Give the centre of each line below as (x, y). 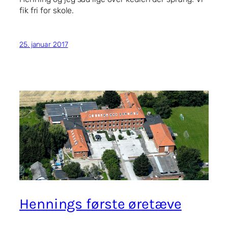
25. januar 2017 (44, 45)
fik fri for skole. (47, 10)
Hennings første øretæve (101, 204)
